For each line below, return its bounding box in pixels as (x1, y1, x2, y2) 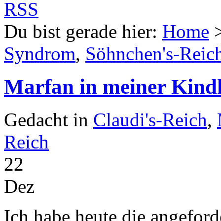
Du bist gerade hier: (4, 20, 162, 42)
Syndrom (4, 42, 75, 64)
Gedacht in (4, 109, 93, 130)
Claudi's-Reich (93, 109, 207, 130)
